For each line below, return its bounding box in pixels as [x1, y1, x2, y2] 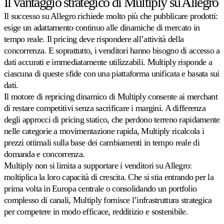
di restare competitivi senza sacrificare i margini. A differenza [4, 103, 205, 113]
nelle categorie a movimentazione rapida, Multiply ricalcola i [4, 126, 204, 136]
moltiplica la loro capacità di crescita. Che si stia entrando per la [4, 172, 214, 182]
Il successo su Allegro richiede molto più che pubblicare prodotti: [4, 11, 218, 21]
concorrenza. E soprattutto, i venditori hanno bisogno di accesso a [4, 45, 220, 56]
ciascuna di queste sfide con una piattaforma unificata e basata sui [4, 68, 219, 79]
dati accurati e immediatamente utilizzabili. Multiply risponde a [4, 57, 212, 67]
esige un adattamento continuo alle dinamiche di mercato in [4, 22, 200, 33]
